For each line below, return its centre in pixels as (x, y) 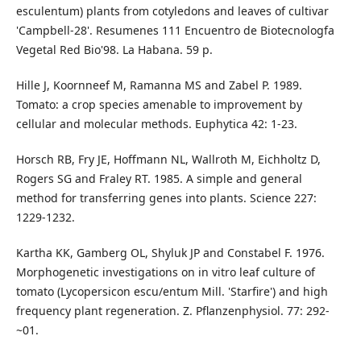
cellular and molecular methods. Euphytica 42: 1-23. (156, 124)
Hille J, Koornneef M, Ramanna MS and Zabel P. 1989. (159, 85)
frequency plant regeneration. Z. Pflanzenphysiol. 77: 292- (172, 311)
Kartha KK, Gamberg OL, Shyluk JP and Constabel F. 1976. (170, 253)
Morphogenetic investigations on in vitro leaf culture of (165, 272)
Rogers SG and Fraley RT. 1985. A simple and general (159, 179)
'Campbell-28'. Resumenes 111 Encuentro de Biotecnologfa (175, 31)
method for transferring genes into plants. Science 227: (166, 198)
